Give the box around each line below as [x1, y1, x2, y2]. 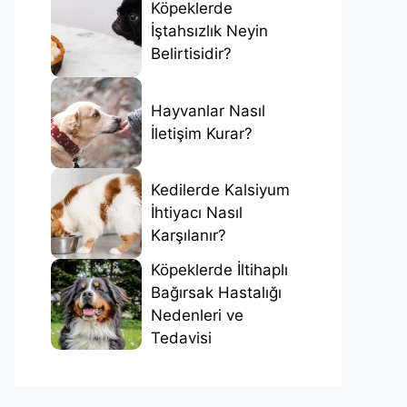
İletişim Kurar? [151, 124, 253, 143]
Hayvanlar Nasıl [151, 101, 265, 120]
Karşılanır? [151, 226, 226, 245]
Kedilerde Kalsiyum [151, 181, 290, 200]
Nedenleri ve [151, 305, 243, 324]
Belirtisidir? [151, 45, 232, 64]
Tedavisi [151, 328, 212, 347]
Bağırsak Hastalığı [151, 283, 282, 302]
